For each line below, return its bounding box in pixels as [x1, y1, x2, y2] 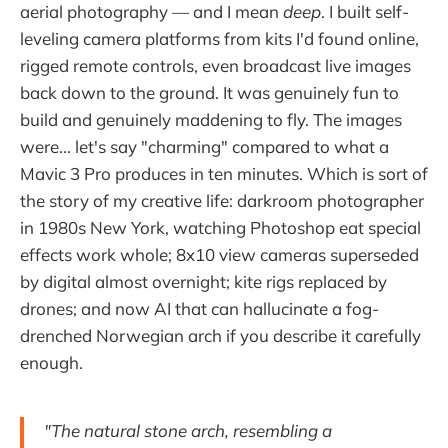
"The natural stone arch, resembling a [44, 420, 332, 442]
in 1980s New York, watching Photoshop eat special [20, 217, 421, 239]
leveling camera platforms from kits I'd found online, [20, 28, 419, 50]
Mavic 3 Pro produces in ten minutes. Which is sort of [20, 163, 428, 185]
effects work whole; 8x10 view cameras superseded [20, 244, 419, 266]
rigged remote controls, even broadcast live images [20, 55, 411, 77]
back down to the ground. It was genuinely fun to [20, 82, 399, 104]
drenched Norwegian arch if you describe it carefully [20, 325, 421, 347]
